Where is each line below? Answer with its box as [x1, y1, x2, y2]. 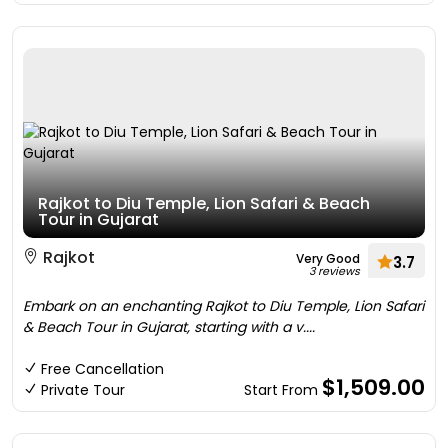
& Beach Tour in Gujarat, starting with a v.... [23, 317, 315, 337]
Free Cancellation [41, 359, 164, 379]
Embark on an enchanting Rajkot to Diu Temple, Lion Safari [23, 296, 424, 316]
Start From [244, 380, 322, 400]
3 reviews [309, 263, 360, 279]
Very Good [296, 250, 360, 267]
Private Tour [41, 380, 125, 400]
